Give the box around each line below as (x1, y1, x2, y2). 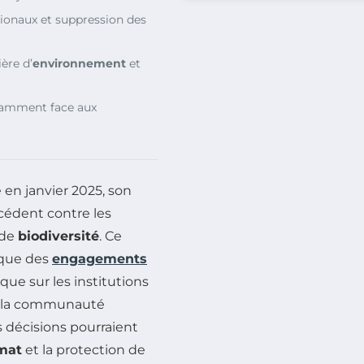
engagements (52, 250, 147, 266)
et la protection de (22, 341, 145, 357)
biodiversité (18, 227, 99, 244)
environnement (32, 55, 126, 71)
